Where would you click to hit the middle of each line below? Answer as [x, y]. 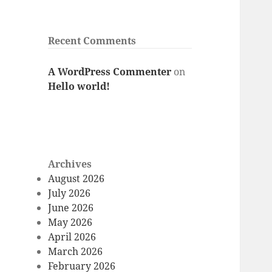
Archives [70, 164]
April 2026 [72, 237]
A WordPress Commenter [110, 71]
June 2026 [71, 208]
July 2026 [70, 193]
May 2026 [70, 223]
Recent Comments [92, 41]
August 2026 [76, 179]
